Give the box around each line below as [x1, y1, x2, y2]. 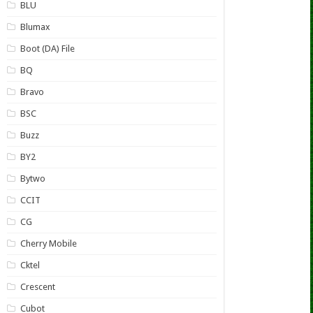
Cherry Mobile [20, 238, 77, 249]
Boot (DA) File [20, 43, 75, 54]
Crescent [20, 282, 55, 293]
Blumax [20, 22, 50, 33]
